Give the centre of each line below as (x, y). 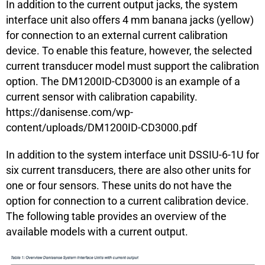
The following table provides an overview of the (116, 216)
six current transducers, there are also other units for (128, 170)
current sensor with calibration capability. (102, 96)
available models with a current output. (97, 231)
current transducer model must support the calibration (132, 66)
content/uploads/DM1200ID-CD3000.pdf (101, 127)
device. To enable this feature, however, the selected (129, 50)
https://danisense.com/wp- (70, 112)
